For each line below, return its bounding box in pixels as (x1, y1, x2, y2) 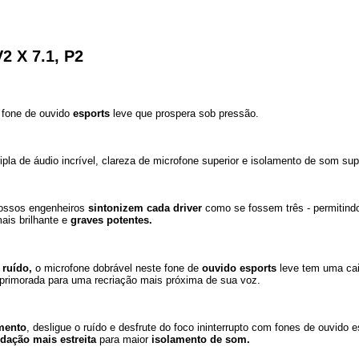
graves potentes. (71, 214, 155, 227)
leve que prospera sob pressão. (110, 107, 262, 120)
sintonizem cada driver (88, 202, 202, 215)
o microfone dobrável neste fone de (32, 261, 202, 274)
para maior (96, 333, 151, 345)
